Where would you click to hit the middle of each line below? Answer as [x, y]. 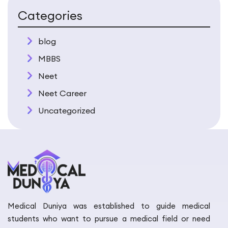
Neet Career [62, 93]
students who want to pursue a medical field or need [109, 218]
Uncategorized [67, 111]
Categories [50, 16]
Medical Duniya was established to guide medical [109, 206]
